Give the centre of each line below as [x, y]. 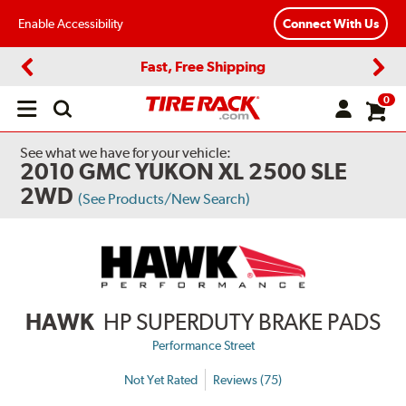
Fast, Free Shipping [203, 66]
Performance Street [203, 346]
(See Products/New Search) [164, 199]
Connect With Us [331, 24]
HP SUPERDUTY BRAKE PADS [242, 322]
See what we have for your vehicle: [126, 153]
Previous [50, 82]
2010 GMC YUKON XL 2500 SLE [184, 171]
